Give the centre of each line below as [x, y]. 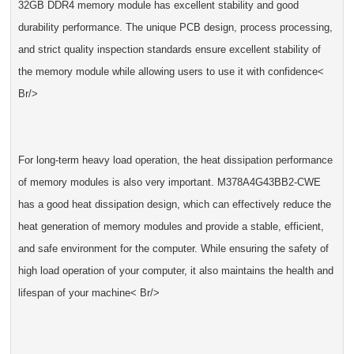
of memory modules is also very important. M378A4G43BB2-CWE [169, 183]
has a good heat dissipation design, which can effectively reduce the [174, 205]
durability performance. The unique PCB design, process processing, [175, 28]
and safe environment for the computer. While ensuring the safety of [173, 249]
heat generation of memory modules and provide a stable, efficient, [171, 227]
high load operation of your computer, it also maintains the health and [175, 271]
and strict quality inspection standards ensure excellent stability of [169, 50]
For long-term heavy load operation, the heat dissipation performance [175, 160]
